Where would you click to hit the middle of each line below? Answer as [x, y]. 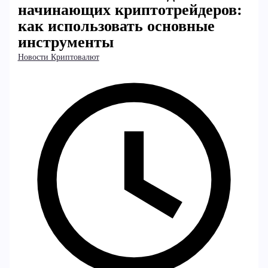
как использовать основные [116, 26]
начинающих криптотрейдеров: [130, 10]
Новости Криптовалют [58, 57]
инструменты [66, 42]
